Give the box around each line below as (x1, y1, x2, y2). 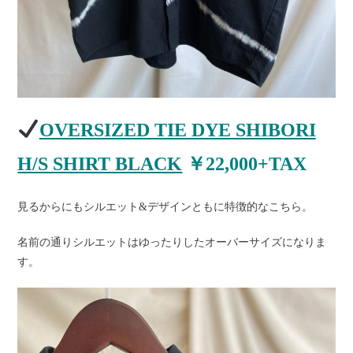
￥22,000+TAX (182, 153, 307, 174)
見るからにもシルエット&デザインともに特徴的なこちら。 (17, 200, 314, 213)
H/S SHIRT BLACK (17, 153, 183, 174)
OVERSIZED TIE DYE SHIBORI (39, 119, 316, 140)
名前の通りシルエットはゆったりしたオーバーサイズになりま (17, 236, 327, 248)
